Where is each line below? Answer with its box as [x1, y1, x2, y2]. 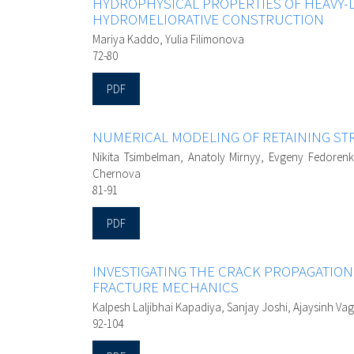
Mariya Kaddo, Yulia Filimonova [92, 32, 244, 47]
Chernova [92, 166, 141, 182]
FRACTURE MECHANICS [92, 277, 239, 297]
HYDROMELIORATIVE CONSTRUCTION [92, 9, 324, 29]
